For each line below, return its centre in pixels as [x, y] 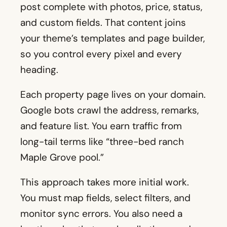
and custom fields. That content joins [103, 23]
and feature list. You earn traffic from [101, 126]
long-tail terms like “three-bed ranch [102, 142]
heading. [39, 70]
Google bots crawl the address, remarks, [109, 110]
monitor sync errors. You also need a [101, 214]
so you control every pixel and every [101, 54]
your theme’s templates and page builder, [112, 39]
